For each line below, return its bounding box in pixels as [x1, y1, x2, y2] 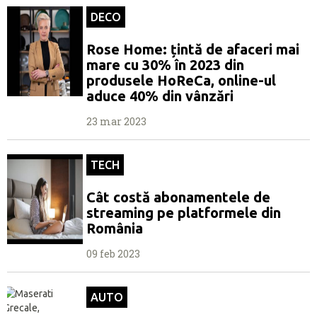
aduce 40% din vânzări [86, 87, 234, 104]
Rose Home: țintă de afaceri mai [86, 40, 299, 57]
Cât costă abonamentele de [86, 188, 270, 205]
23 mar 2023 [86, 114, 146, 128]
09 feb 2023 [86, 246, 140, 260]
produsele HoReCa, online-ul [86, 71, 276, 88]
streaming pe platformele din [86, 204, 281, 221]
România [86, 219, 143, 236]
